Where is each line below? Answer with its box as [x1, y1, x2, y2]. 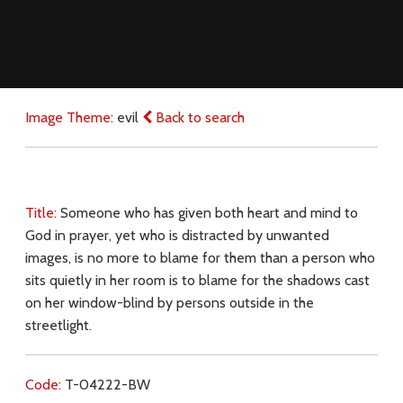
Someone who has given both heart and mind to [59, 203, 358, 221]
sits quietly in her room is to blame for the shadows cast [24, 271, 370, 289]
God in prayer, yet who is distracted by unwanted [24, 226, 329, 244]
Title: [24, 203, 60, 221]
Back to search [151, 108, 245, 126]
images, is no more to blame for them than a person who [24, 248, 375, 266]
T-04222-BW [64, 375, 150, 393]
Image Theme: [24, 108, 117, 126]
